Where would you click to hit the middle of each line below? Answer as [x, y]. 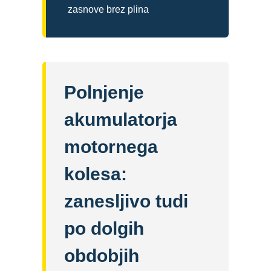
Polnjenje [104, 93]
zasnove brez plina [108, 10]
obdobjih [102, 256]
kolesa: [96, 174]
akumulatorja [121, 120]
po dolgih [104, 229]
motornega [111, 147]
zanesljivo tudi [126, 201]
